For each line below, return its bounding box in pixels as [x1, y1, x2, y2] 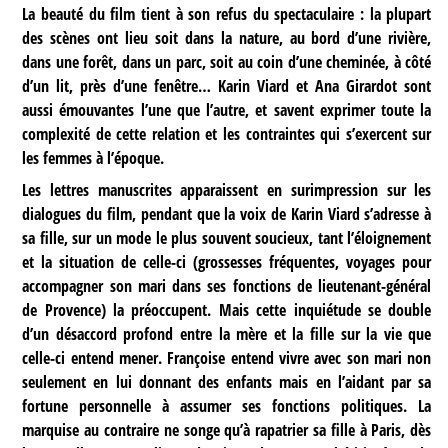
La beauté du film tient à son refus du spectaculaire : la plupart [22, 3, 432, 26]
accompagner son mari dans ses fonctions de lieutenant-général [22, 275, 432, 298]
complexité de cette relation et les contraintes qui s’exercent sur [22, 123, 432, 146]
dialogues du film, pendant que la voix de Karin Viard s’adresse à [22, 203, 432, 226]
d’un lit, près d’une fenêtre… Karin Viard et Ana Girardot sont [22, 75, 432, 98]
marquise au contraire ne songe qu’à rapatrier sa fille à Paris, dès [22, 419, 432, 442]
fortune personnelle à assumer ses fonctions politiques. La [22, 395, 432, 418]
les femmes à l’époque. [22, 147, 165, 170]
